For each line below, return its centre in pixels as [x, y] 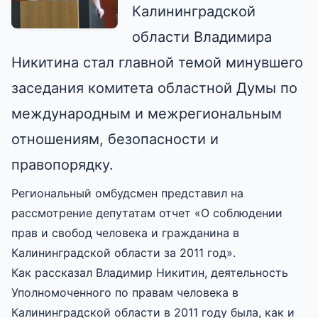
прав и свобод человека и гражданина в [125, 232]
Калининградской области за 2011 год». [124, 252]
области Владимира [202, 37]
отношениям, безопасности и [115, 139]
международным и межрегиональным [147, 113]
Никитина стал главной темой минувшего [157, 62]
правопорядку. [62, 164]
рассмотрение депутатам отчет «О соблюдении [147, 213]
